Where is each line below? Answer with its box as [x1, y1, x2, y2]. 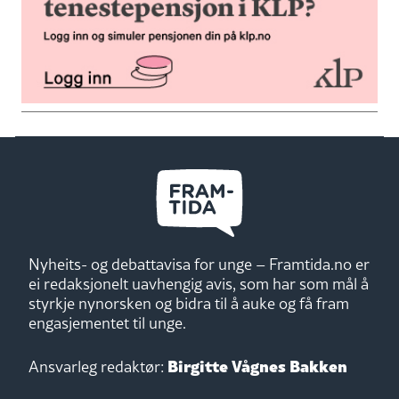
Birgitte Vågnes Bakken [167, 353, 347, 378]
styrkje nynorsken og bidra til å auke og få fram [28, 292, 349, 315]
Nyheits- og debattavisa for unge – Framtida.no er [28, 253, 370, 276]
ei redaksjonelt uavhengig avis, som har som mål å [28, 273, 369, 296]
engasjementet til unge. [28, 312, 186, 335]
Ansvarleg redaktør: [28, 355, 167, 379]
